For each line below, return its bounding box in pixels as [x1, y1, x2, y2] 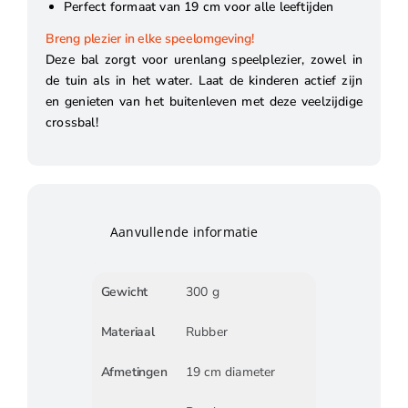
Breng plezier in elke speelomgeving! [45, 30, 254, 48]
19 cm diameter [185, 362, 276, 381]
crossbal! [45, 113, 98, 131]
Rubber [185, 322, 228, 341]
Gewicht [100, 282, 148, 301]
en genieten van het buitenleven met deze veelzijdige [45, 92, 363, 110]
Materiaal [100, 322, 155, 341]
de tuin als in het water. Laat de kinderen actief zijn [45, 71, 363, 89]
